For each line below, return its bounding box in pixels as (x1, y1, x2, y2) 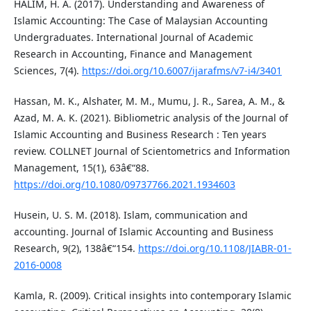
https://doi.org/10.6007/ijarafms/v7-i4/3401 (81, 64, 282, 78)
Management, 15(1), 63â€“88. (13, 161, 149, 175)
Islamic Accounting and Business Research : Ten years (13, 128, 267, 142)
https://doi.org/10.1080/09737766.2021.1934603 (13, 178, 235, 192)
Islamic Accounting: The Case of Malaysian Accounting (13, 14, 268, 28)
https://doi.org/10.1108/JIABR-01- (137, 242, 292, 255)
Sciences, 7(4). (13, 64, 82, 78)
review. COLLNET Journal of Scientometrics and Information (13, 144, 290, 158)
